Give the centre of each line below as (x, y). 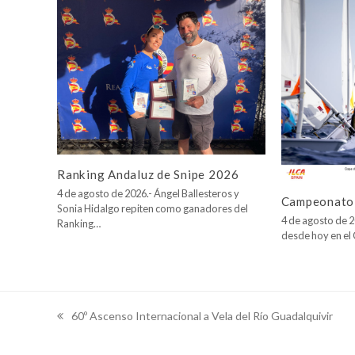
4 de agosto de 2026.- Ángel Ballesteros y (148, 194)
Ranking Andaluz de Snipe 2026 (148, 175)
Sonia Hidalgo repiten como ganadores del (153, 209)
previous (78, 323)
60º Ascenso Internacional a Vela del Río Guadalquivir (202, 316)
